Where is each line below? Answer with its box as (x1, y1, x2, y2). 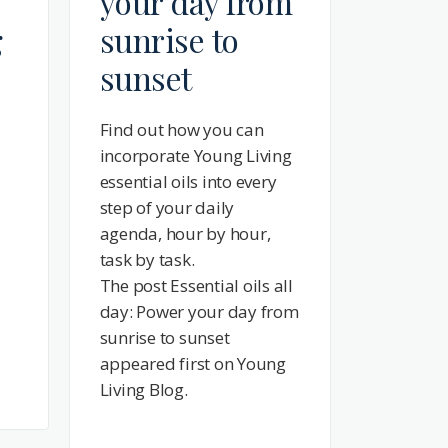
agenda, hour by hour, (99, 221, 271, 245)
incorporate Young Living (99, 143, 292, 167)
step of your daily (99, 195, 235, 219)
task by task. (99, 247, 195, 271)
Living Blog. (99, 377, 188, 401)
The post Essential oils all (99, 273, 294, 297)
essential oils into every (99, 169, 277, 193)
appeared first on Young (99, 351, 286, 375)
